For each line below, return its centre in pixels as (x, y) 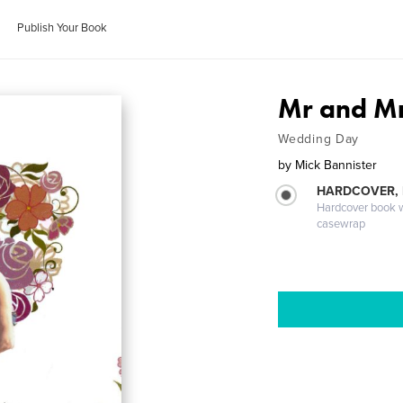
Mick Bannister (336, 165)
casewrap (341, 224)
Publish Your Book (63, 28)
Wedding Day (319, 139)
